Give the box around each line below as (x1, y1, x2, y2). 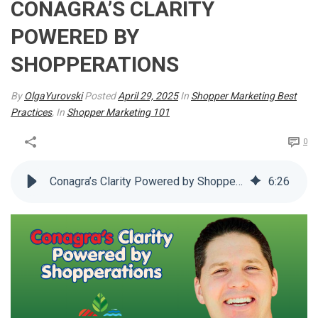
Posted (84, 90, 118, 102)
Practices (11, 106, 52, 118)
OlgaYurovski (24, 90, 82, 102)
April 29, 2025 (118, 90, 178, 102)
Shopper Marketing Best (191, 90, 297, 102)
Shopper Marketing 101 (67, 106, 170, 118)
